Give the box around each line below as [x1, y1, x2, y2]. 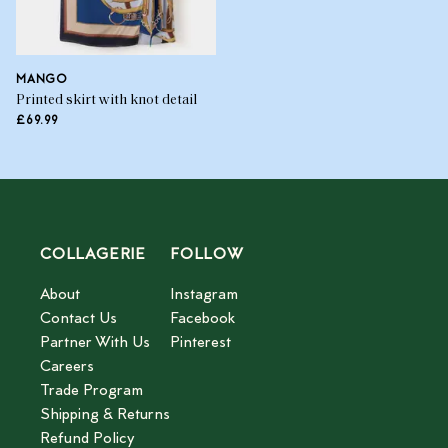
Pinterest [170, 335, 231, 351]
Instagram [170, 287, 238, 303]
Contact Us [40, 311, 117, 327]
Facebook [170, 311, 235, 327]
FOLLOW [170, 247, 244, 263]
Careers [40, 359, 94, 375]
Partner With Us [40, 335, 150, 351]
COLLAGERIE [40, 247, 146, 263]
